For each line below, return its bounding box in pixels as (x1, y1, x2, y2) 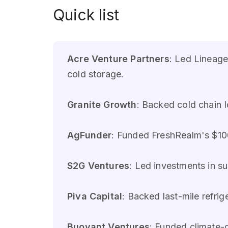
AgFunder (67, 130, 112, 141)
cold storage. (67, 69, 124, 80)
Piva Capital (67, 191, 123, 202)
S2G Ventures (67, 160, 130, 172)
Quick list (53, 6, 119, 24)
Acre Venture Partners (67, 53, 169, 65)
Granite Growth (67, 99, 137, 110)
